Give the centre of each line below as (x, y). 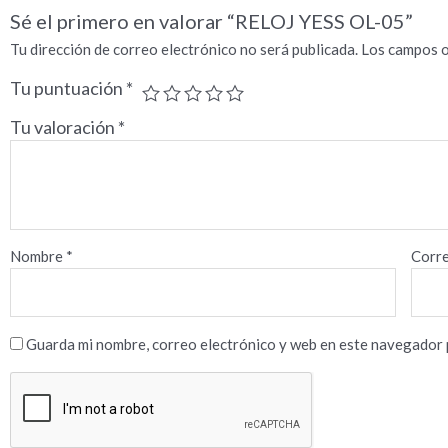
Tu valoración (64, 127)
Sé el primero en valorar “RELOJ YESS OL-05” (212, 21)
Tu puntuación (68, 88)
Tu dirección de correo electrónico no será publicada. (184, 49)
